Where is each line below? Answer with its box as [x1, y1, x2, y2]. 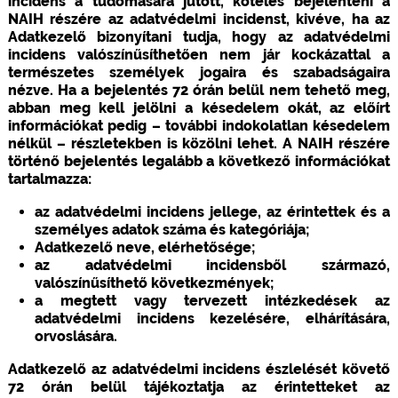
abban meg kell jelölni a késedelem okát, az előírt [7, 99, 391, 116]
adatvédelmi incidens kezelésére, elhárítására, [34, 309, 391, 327]
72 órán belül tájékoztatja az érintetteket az [7, 378, 391, 395]
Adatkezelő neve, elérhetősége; [34, 238, 255, 256]
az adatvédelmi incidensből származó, [34, 256, 391, 274]
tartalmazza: [7, 170, 92, 187]
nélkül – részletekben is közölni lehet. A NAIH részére [7, 134, 391, 152]
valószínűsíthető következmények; [34, 274, 274, 291]
